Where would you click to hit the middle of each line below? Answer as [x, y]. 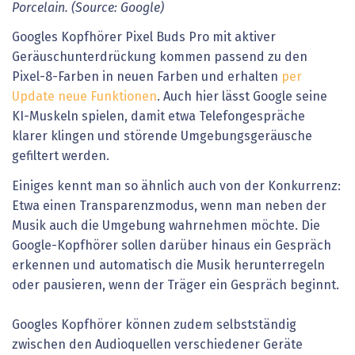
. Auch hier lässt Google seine [242, 97]
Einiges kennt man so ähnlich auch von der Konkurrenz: [176, 186]
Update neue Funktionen [84, 97]
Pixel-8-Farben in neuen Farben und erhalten [147, 77]
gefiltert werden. [61, 157]
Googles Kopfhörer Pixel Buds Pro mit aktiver [144, 38]
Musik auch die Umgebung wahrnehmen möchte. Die [166, 225]
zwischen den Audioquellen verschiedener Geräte [157, 344]
